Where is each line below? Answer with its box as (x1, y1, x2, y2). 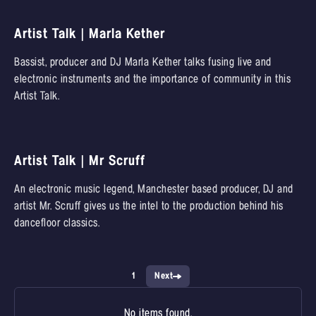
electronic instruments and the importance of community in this (14, 73, 291, 86)
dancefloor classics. (14, 217, 99, 230)
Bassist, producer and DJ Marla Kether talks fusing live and (14, 56, 272, 69)
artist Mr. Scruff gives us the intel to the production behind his (14, 200, 284, 213)
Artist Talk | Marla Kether (14, 26, 165, 42)
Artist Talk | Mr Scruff (14, 153, 145, 169)
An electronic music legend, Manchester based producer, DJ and (14, 183, 293, 196)
